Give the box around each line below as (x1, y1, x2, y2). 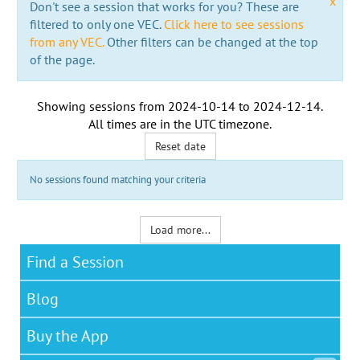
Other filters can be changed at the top (103, 33, 318, 50)
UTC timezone (194, 115, 269, 132)
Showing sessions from (37, 97, 168, 114)
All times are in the (88, 115, 194, 132)
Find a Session (27, 251, 124, 272)
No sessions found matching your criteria (29, 172, 206, 186)
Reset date (154, 138, 206, 153)
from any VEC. (29, 33, 104, 50)
